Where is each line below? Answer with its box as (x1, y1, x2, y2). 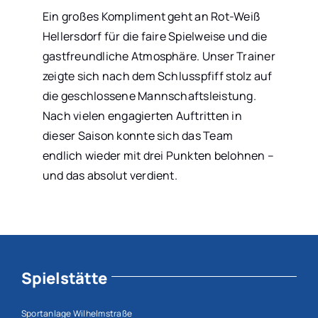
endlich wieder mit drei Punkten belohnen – (42, 147, 275, 163)
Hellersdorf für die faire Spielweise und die (42, 28, 268, 44)
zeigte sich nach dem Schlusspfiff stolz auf (42, 67, 273, 84)
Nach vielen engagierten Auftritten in (42, 107, 242, 124)
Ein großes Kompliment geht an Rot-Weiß (42, 8, 261, 24)
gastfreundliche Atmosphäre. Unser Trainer (42, 48, 275, 64)
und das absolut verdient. (42, 167, 177, 183)
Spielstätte (21, 267, 107, 289)
